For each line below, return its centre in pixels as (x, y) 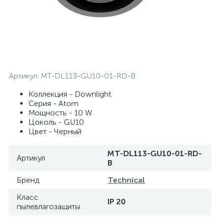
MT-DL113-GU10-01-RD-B (88, 76)
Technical (126, 180)
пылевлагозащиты (48, 206)
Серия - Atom (54, 103)
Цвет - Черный (55, 131)
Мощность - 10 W (60, 113)
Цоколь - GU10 (56, 122)
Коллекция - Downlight (70, 94)
